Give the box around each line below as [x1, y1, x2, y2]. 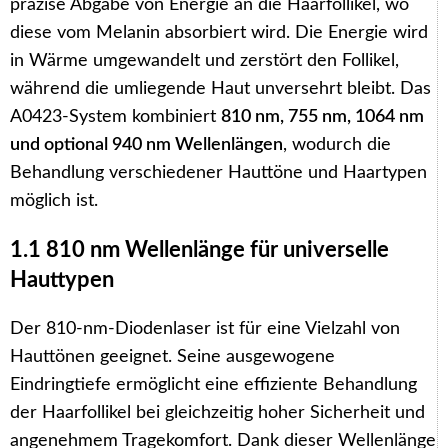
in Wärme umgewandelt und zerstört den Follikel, [10, 51, 399, 70]
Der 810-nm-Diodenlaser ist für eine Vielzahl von [10, 319, 400, 338]
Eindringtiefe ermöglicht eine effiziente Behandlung [10, 375, 417, 394]
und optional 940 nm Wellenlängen [10, 135, 283, 154]
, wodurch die [283, 135, 391, 154]
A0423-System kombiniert [10, 107, 221, 126]
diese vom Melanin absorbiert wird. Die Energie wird [10, 23, 428, 42]
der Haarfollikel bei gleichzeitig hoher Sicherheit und [10, 403, 425, 422]
